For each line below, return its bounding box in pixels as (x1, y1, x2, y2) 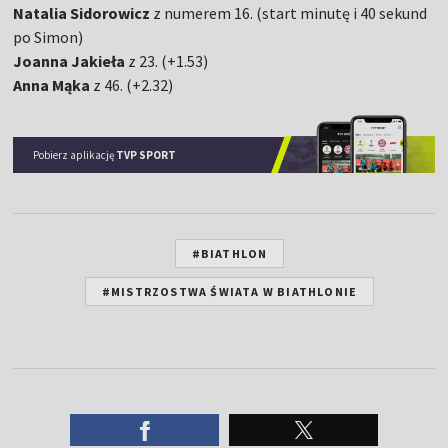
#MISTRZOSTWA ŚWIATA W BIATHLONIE (101, 283, 358, 299)
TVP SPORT (116, 147, 177, 162)
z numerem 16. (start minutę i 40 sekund (150, 3, 428, 23)
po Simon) (13, 27, 84, 47)
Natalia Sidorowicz (13, 3, 151, 23)
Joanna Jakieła (13, 51, 126, 71)
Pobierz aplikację (33, 147, 117, 162)
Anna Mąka (13, 75, 94, 95)
